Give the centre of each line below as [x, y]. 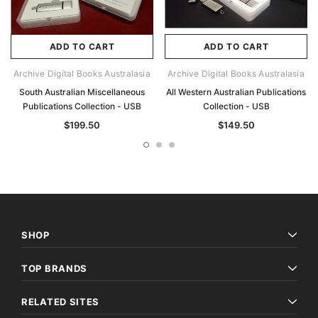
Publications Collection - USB [82, 106]
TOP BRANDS [54, 269]
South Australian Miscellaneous [82, 92]
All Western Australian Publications [236, 92]
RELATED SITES [61, 302]
